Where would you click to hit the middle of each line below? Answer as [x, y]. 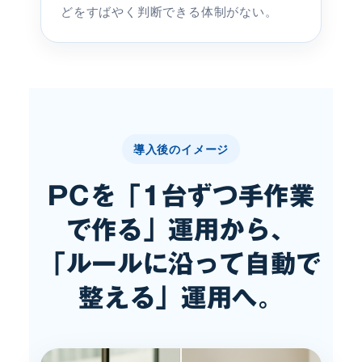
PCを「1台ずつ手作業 [181, 196]
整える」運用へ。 [181, 298]
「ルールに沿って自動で [181, 264]
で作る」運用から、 [181, 230]
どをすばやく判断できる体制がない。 [169, 12]
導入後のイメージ [181, 149]
